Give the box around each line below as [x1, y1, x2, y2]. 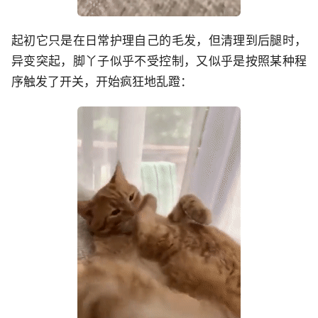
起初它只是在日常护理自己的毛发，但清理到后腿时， [11, 33, 307, 48]
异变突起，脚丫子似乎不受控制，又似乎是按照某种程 [11, 54, 307, 68]
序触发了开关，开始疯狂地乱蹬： [11, 75, 192, 89]
